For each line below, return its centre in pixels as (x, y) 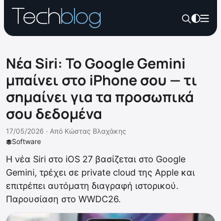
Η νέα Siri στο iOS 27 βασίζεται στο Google (96, 159)
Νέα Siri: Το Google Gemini (96, 63)
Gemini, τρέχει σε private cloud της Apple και (100, 172)
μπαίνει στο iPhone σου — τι (102, 80)
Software (26, 141)
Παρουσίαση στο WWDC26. (63, 199)
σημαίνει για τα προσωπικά (100, 97)
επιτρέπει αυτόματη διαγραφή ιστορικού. (92, 186)
